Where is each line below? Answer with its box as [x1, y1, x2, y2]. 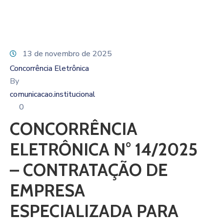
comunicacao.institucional [10, 89, 95, 100]
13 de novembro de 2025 [22, 48, 112, 59]
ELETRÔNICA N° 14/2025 [10, 139, 197, 160]
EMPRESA [10, 180, 85, 201]
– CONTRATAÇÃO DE [10, 159, 168, 180]
